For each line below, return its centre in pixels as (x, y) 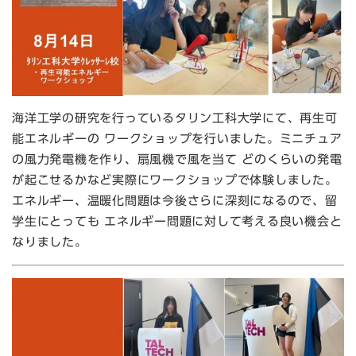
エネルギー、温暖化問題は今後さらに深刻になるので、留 (175, 201)
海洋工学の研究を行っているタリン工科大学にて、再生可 (175, 118)
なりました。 (50, 242)
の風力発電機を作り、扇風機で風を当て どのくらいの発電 (177, 160)
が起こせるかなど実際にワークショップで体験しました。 (175, 180)
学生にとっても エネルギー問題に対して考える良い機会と (177, 222)
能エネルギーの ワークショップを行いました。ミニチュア (177, 139)
